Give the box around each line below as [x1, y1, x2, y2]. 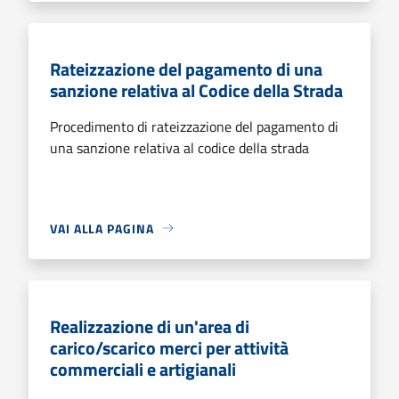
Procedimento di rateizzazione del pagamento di [50, 115, 338, 137]
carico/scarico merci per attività [50, 333, 289, 362]
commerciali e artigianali [50, 354, 236, 383]
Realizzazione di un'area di [50, 312, 249, 340]
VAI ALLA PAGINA [50, 218, 154, 238]
